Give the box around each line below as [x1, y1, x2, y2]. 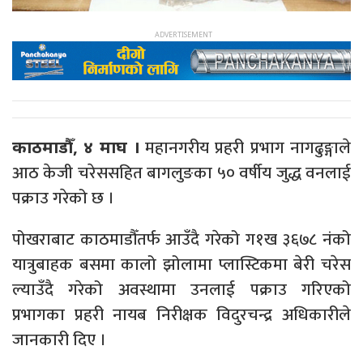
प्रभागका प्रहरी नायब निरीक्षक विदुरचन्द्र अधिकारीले [12, 300, 351, 329]
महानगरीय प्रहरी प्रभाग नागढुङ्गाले [139, 133, 352, 162]
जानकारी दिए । [12, 325, 106, 354]
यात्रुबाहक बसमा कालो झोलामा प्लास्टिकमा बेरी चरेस [12, 250, 351, 279]
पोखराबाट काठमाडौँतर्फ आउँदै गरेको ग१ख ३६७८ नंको [12, 224, 351, 254]
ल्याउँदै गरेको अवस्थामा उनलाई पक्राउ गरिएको [12, 275, 351, 304]
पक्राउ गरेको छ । [12, 183, 114, 212]
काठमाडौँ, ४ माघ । [12, 135, 139, 158]
